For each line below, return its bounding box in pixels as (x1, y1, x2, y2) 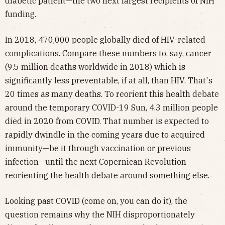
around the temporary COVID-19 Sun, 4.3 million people (5, 102, 218, 113)
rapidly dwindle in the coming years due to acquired (5, 130, 205, 140)
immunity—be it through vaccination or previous (5, 143, 191, 154)
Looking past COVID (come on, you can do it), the (5, 196, 187, 206)
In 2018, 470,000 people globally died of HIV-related (5, 35, 205, 45)
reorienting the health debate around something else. (5, 170, 209, 181)
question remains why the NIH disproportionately (5, 209, 195, 220)
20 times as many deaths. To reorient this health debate (5, 89, 219, 99)
